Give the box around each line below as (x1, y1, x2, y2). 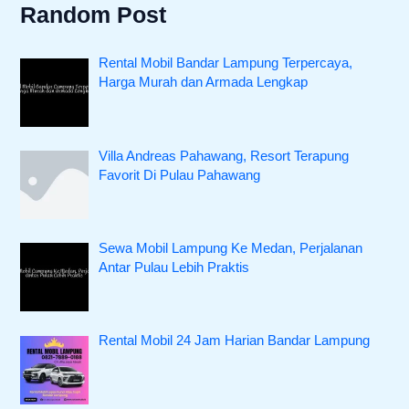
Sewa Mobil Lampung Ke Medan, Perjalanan (99, 240, 363, 256)
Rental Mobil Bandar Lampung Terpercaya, (99, 56, 353, 71)
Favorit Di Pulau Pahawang (99, 167, 261, 183)
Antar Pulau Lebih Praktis (99, 259, 250, 275)
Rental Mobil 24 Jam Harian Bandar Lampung (99, 333, 371, 349)
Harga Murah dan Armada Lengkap (99, 75, 309, 90)
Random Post (20, 2, 167, 27)
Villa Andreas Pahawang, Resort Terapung (99, 148, 350, 163)
